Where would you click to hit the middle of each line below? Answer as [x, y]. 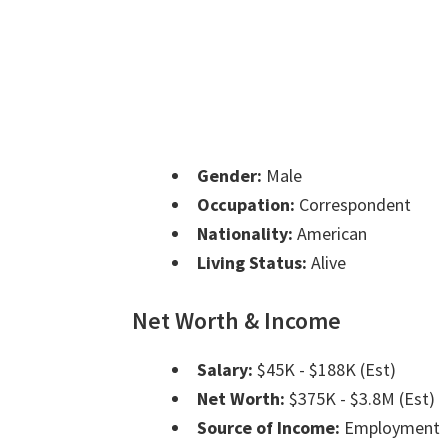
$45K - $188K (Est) [324, 370]
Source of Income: [268, 428]
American [330, 234]
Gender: [229, 176]
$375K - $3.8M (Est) [360, 399]
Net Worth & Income [236, 321]
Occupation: [246, 205]
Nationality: [245, 234]
